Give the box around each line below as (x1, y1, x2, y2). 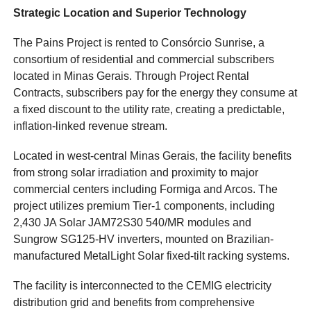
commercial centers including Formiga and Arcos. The (13, 183, 278, 196)
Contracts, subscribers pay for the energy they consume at (13, 86, 298, 99)
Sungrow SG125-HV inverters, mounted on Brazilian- (13, 233, 274, 246)
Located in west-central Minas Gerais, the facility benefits (13, 150, 292, 162)
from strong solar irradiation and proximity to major (13, 167, 259, 179)
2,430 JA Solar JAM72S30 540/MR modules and (13, 217, 252, 229)
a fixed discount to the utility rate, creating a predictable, (13, 103, 285, 115)
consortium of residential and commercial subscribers (13, 53, 275, 65)
